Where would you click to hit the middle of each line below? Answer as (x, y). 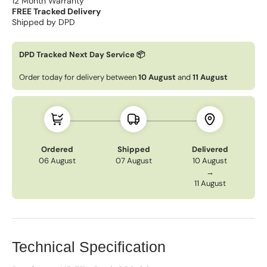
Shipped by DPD (44, 22)
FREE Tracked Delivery (56, 11)
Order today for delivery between (79, 77)
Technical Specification (89, 247)
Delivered (210, 149)
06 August (57, 160)
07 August (133, 160)
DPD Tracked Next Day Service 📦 (82, 54)
